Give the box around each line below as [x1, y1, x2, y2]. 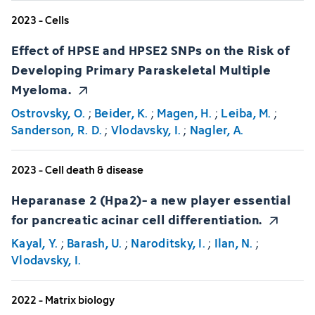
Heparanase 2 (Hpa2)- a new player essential [11, 188, 291, 210]
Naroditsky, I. [131, 234, 205, 253]
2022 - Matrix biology [11, 292, 115, 309]
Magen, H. [157, 103, 212, 122]
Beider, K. [94, 103, 148, 122]
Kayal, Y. [11, 234, 58, 253]
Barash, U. [67, 234, 122, 253]
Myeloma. [11, 78, 71, 99]
